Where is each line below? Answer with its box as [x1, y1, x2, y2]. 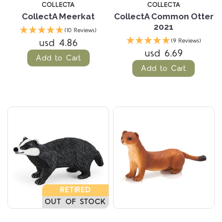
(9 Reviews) [170, 37, 201, 46]
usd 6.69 [144, 47, 183, 61]
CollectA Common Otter [113, 11, 214, 22]
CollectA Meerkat [22, 11, 95, 22]
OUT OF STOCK [44, 196, 107, 207]
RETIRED [59, 184, 91, 195]
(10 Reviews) [64, 26, 97, 35]
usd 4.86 [39, 36, 78, 51]
